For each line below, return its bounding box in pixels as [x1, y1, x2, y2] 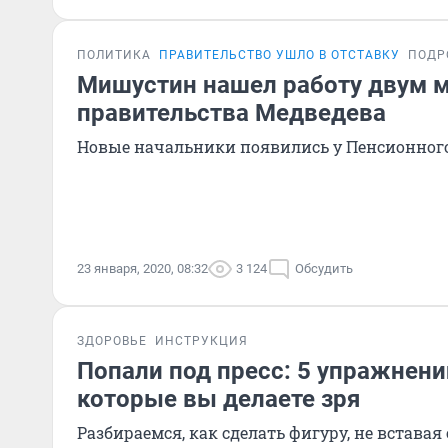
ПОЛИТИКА [77, 48, 151, 62]
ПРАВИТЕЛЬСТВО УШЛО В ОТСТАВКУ [159, 48, 400, 62]
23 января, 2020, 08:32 [77, 261, 208, 276]
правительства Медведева [77, 99, 386, 127]
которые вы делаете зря [77, 385, 360, 413]
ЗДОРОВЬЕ [77, 334, 147, 348]
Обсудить [295, 261, 353, 276]
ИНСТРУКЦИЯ [155, 334, 248, 348]
